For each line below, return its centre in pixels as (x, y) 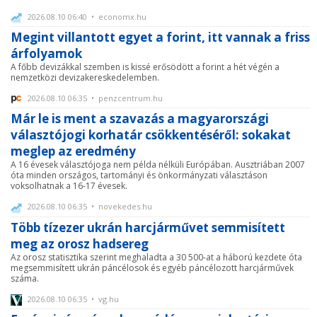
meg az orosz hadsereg (80, 243)
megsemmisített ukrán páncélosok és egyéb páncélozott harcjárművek (152, 267)
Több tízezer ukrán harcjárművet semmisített (148, 227)
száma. (25, 278)
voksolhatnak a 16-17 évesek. (69, 186)
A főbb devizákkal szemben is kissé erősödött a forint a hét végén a (145, 67)
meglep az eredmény (73, 151)
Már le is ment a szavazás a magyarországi (140, 119)
